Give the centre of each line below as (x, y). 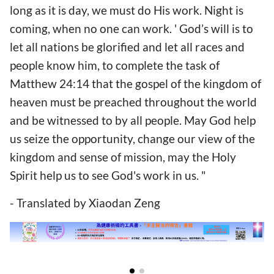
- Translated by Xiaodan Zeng (85, 203)
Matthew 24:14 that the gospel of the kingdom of (135, 84)
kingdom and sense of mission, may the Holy (123, 157)
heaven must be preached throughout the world (133, 102)
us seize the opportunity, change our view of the (132, 139)
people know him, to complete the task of (115, 65)
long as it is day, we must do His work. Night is (127, 10)
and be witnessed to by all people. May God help (133, 120)
